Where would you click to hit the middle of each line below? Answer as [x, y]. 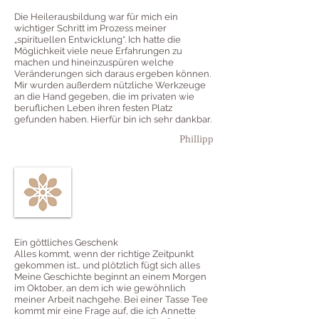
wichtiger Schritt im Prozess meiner [90, 28]
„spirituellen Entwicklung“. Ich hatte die [98, 40]
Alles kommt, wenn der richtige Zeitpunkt [104, 254]
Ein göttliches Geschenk [66, 243]
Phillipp [197, 138]
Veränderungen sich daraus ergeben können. [113, 74]
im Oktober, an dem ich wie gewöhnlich [100, 288]
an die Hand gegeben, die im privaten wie [104, 97]
